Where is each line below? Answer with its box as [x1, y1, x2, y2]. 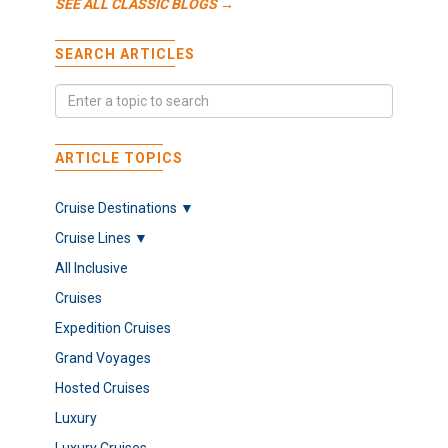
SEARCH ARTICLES [55, 46, 195, 63]
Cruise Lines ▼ [55, 230, 148, 247]
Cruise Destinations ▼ [55, 200, 194, 217]
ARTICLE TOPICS [55, 150, 183, 167]
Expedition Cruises [55, 320, 171, 337]
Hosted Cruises [55, 380, 150, 397]
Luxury [55, 410, 97, 427]
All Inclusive [55, 260, 128, 277]
